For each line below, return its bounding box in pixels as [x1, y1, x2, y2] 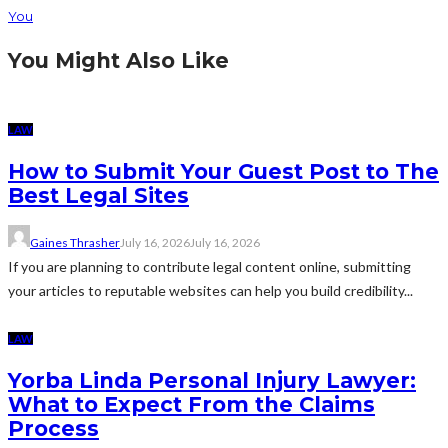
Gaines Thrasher [30, 235, 120, 251]
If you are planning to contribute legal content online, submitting [8, 258, 411, 276]
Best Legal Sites [8, 182, 189, 208]
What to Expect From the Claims [8, 391, 375, 417]
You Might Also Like [8, 48, 229, 74]
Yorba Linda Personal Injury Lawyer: [8, 367, 416, 393]
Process [8, 415, 99, 441]
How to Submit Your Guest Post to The [8, 158, 439, 184]
